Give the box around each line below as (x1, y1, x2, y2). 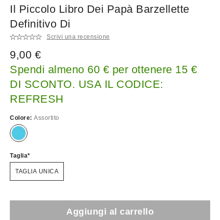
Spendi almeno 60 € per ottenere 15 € (10, 63, 197, 76)
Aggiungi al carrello (66, 206, 154, 217)
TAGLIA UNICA (15, 167, 58, 175)
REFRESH (10, 92, 64, 105)
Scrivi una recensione (47, 33, 110, 41)
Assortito (34, 114, 59, 121)
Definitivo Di (10, 17, 71, 30)
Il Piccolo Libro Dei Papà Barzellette (10, 2, 190, 15)
